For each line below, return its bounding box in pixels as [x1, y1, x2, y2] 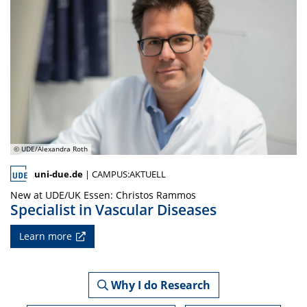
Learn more [19, 229, 72, 243]
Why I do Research [110, 277, 210, 293]
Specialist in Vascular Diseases [10, 199, 217, 219]
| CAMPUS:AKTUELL [83, 167, 166, 180]
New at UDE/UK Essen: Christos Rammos [10, 188, 196, 201]
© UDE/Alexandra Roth [13, 144, 88, 153]
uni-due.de [34, 167, 83, 180]
